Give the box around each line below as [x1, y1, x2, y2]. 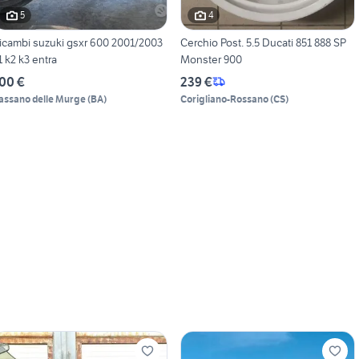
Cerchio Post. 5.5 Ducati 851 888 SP [179, 34, 346, 50]
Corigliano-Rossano [179, 92, 268, 105]
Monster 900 [179, 51, 242, 67]
